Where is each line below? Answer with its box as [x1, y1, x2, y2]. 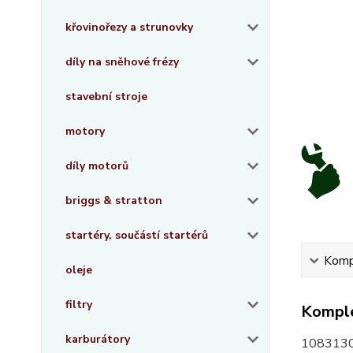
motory [65, 124, 105, 139]
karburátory [65, 332, 130, 347]
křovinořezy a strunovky [65, 20, 193, 35]
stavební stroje [65, 89, 147, 104]
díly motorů [65, 158, 128, 173]
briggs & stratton [65, 193, 162, 208]
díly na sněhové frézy [65, 54, 179, 69]
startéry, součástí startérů [65, 228, 208, 243]
